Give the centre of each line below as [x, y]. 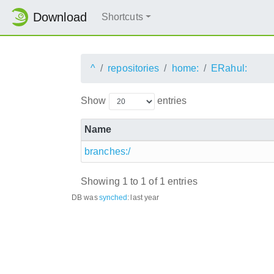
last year [145, 197]
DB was [85, 197]
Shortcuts [122, 17]
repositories [134, 68]
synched [113, 197]
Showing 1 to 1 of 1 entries [139, 182]
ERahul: [229, 68]
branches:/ [107, 151]
